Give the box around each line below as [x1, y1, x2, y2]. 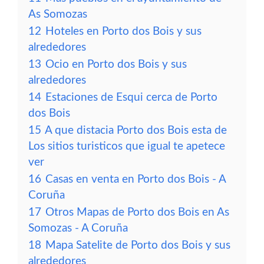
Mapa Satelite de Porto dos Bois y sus [45, 240, 230, 251]
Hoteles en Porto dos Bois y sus [45, 26, 202, 37]
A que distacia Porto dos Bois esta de [45, 125, 227, 136]
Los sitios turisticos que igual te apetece [28, 141, 225, 152]
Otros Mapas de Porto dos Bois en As [45, 207, 229, 218]
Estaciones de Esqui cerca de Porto [45, 92, 217, 103]
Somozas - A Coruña [28, 223, 128, 234]
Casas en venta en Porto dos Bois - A [45, 174, 226, 185]
